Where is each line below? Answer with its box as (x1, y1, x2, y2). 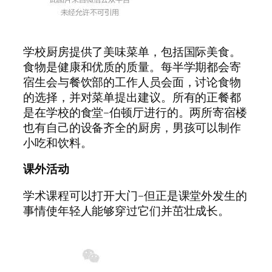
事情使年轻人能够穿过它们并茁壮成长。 (23, 202, 233, 219)
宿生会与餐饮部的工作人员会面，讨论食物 (23, 73, 242, 90)
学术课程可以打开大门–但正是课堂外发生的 (23, 187, 247, 203)
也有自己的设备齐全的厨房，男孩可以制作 (23, 119, 242, 135)
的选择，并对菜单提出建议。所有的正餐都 (23, 89, 242, 105)
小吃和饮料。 (23, 134, 92, 151)
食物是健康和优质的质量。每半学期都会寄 (23, 58, 242, 75)
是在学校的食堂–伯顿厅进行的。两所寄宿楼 (23, 104, 247, 120)
